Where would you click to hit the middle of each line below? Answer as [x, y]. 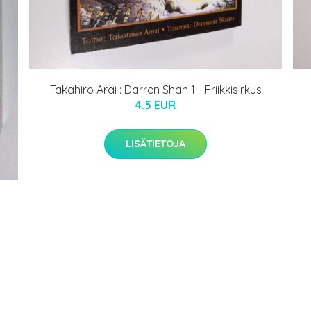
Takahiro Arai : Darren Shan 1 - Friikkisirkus [155, 90]
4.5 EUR [155, 105]
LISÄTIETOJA [155, 144]
